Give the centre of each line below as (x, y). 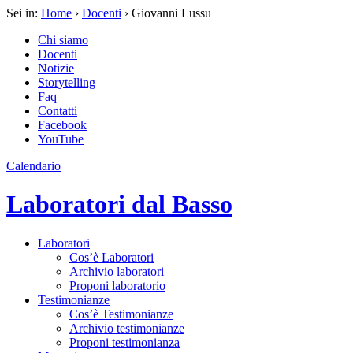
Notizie (56, 68)
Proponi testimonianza (124, 342)
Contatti (58, 111)
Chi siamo (63, 40)
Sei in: (24, 13)
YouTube (61, 139)
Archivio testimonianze (127, 328)
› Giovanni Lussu (166, 13)
